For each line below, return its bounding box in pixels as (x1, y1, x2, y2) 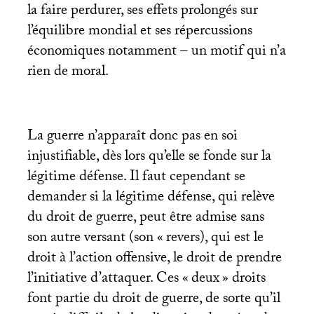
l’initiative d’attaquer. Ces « (27, 266, 189, 292)
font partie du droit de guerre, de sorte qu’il (27, 287, 280, 313)
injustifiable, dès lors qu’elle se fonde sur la (27, 144, 271, 170)
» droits (221, 266, 266, 292)
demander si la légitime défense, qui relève (27, 185, 275, 211)
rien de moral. (27, 60, 109, 86)
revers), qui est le (165, 226, 264, 252)
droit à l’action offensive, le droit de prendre (27, 246, 282, 272)
